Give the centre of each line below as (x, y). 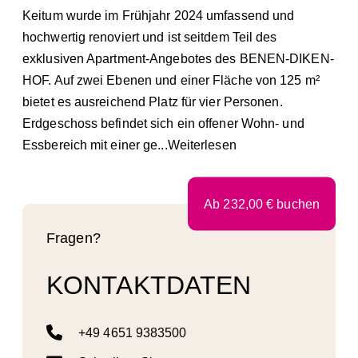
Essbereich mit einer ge (90, 145)
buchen (296, 204)
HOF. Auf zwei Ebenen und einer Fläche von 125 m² (171, 80)
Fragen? (74, 238)
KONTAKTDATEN (149, 286)
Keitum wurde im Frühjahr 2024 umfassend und (159, 15)
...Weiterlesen (197, 145)
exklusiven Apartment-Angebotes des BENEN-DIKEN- (178, 58)
